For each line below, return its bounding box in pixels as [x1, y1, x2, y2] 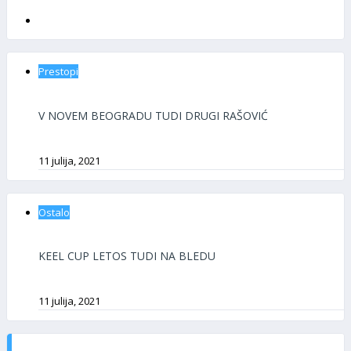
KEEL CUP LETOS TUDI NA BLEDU [38, 248, 215, 264]
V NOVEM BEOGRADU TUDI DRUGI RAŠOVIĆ [38, 107, 268, 123]
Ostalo [38, 204, 70, 219]
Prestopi [38, 64, 78, 79]
